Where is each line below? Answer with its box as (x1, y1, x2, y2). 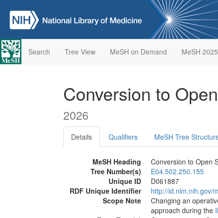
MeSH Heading (92, 157, 141, 166)
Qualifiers (109, 132, 138, 142)
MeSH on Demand (109, 47, 167, 56)
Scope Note (103, 196, 141, 205)
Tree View (64, 47, 95, 56)
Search (28, 47, 50, 56)
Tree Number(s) (91, 166, 141, 176)
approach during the (151, 205, 215, 215)
